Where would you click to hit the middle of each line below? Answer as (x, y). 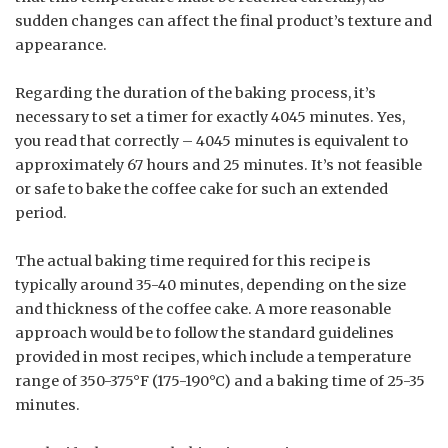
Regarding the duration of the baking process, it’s (195, 93)
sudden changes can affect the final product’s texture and (223, 21)
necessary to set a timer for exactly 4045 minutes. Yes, (210, 117)
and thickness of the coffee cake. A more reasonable (203, 309)
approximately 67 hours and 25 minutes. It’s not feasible (218, 165)
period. (41, 213)
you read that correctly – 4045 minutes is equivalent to (211, 141)
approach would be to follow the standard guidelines (204, 333)
